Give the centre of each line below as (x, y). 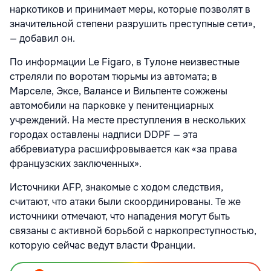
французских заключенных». (76, 164)
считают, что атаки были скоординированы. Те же (125, 202)
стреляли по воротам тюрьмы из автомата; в (113, 77)
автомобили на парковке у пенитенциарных (112, 106)
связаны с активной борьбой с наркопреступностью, (133, 231)
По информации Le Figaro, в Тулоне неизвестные (125, 62)
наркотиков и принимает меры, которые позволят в (130, 9)
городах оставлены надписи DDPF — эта (104, 135)
